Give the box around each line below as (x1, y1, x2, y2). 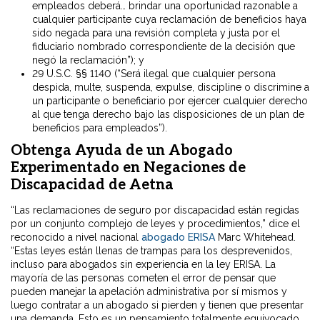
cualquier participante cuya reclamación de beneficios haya (32, 14, 306, 26)
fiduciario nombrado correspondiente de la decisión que (32, 41, 295, 53)
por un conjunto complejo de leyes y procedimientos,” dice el (11, 218, 300, 230)
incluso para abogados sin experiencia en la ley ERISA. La (11, 259, 276, 271)
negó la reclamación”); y (32, 54, 144, 66)
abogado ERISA (141, 231, 215, 244)
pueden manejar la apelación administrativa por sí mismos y (11, 286, 287, 298)
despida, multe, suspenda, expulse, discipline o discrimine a (32, 81, 309, 94)
